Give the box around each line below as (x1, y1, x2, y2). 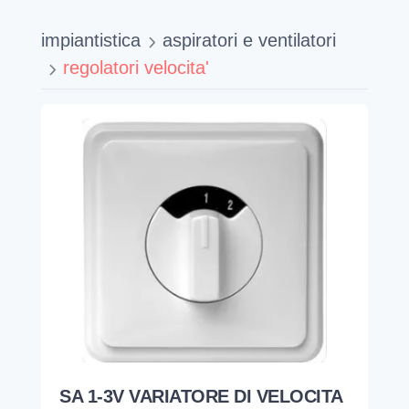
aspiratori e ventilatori (163, 30, 336, 51)
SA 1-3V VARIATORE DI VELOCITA (59, 386, 342, 407)
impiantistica (41, 30, 141, 51)
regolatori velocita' (63, 58, 209, 79)
